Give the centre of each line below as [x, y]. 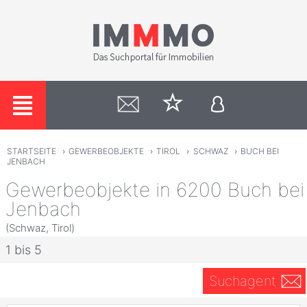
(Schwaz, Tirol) [40, 228]
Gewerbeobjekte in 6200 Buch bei [155, 189]
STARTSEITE [31, 151]
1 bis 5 [24, 250]
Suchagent [242, 281]
